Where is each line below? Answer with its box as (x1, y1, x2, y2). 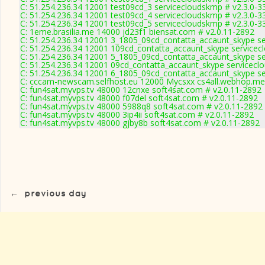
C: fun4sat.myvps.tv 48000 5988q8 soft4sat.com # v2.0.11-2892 (20, 101, 263, 112)
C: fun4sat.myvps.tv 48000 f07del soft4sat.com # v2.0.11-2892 (20, 92, 258, 104)
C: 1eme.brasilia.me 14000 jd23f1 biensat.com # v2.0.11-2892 (20, 26, 254, 37)
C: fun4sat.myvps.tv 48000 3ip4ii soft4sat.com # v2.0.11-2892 (20, 109, 254, 120)
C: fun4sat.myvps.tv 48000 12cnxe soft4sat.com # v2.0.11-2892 (20, 84, 261, 95)
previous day (24, 189, 86, 198)
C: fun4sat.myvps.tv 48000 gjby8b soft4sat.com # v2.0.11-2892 (20, 117, 260, 128)
